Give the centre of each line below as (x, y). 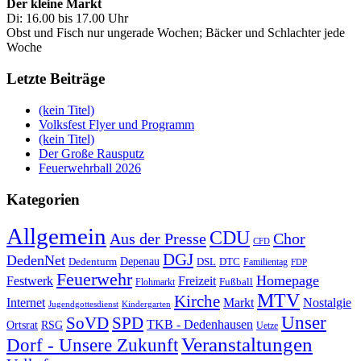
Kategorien (43, 199)
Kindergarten (146, 305)
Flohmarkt (155, 282)
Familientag (266, 262)
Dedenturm (93, 262)
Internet (26, 303)
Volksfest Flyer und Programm (116, 124)
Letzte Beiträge (56, 79)
